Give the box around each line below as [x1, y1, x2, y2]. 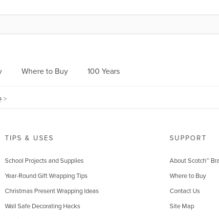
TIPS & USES [4, 134, 54, 142]
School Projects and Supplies [4, 157, 84, 165]
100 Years [88, 66, 120, 76]
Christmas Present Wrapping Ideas [4, 187, 99, 195]
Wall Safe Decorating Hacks [4, 202, 80, 210]
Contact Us [170, 187, 200, 195]
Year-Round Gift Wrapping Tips [4, 172, 88, 180]
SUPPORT [170, 134, 207, 142]
